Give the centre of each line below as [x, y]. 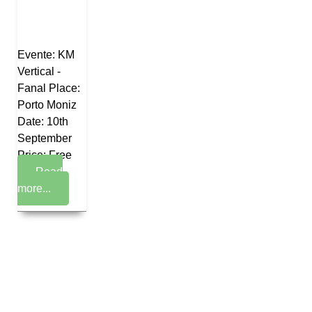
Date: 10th [43, 122]
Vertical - [39, 71]
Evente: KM [46, 55]
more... [34, 188]
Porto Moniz [47, 105]
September [45, 138]
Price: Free [45, 155]
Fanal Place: [49, 88]
